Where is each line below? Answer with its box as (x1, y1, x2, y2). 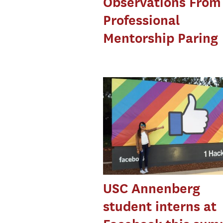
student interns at (103, 198, 217, 214)
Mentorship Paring (103, 30, 218, 46)
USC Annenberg (103, 180, 200, 196)
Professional (103, 12, 180, 28)
